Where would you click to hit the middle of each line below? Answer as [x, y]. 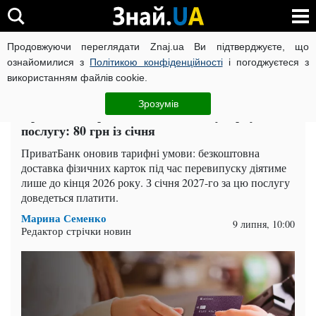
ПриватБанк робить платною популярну [139, 115]
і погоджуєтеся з [266, 62]
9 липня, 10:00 [264, 224]
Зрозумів [158, 104]
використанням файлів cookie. [77, 78]
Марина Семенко [64, 218]
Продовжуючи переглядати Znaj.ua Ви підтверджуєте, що [158, 47]
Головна [38, 91]
